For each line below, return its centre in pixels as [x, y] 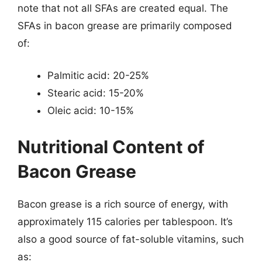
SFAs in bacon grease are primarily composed [125, 25]
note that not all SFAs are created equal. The [123, 8]
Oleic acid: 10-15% [91, 111]
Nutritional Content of [111, 146]
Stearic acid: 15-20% [96, 93]
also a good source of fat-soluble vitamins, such [131, 239]
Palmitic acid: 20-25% [98, 75]
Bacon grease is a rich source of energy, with [123, 204]
